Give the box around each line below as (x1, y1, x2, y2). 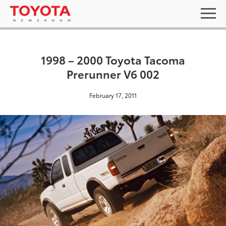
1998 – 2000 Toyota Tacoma (41, 51, 185, 67)
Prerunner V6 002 (67, 66, 159, 81)
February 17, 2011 (89, 91, 137, 99)
